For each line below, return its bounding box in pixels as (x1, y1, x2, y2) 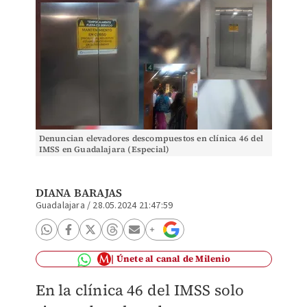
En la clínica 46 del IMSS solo (35, 280, 245, 300)
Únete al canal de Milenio (116, 253, 230, 265)
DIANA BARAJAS (35, 185, 123, 200)
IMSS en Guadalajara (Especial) (38, 144, 170, 155)
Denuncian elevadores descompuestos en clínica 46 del (38, 133, 263, 144)
